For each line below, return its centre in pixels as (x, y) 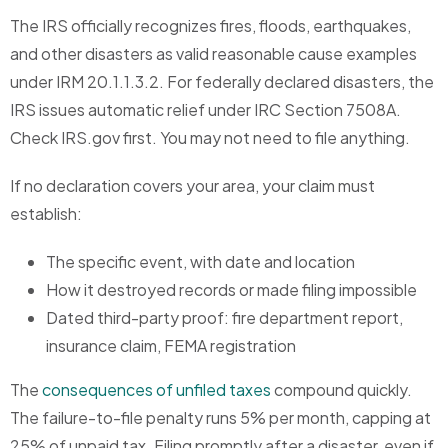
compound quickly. (341, 390)
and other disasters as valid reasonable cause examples (213, 54)
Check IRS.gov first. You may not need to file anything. (210, 138)
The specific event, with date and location (200, 262)
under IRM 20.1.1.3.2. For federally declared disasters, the (222, 82)
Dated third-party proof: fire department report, (224, 318)
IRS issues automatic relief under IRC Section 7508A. (205, 110)
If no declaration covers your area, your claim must (192, 186)
